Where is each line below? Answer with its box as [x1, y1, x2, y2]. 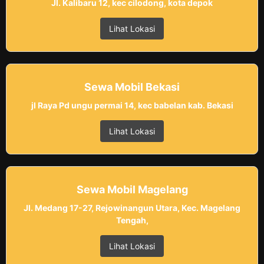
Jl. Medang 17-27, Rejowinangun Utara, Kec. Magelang [24, 203, 240, 213]
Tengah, [115, 215, 148, 226]
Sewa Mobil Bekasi [84, 81, 180, 94]
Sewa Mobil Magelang [76, 183, 188, 196]
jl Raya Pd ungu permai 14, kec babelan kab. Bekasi [31, 100, 233, 111]
